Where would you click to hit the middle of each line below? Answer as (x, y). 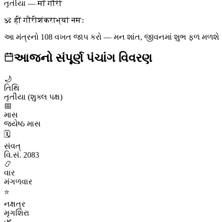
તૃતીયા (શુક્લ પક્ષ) (33, 97)
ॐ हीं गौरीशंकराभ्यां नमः (44, 20)
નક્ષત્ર (15, 204)
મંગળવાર (18, 181)
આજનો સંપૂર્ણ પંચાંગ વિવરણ (83, 58)
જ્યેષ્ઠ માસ (22, 123)
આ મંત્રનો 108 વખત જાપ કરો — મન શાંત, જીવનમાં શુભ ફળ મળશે (111, 37)
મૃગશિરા (17, 213)
